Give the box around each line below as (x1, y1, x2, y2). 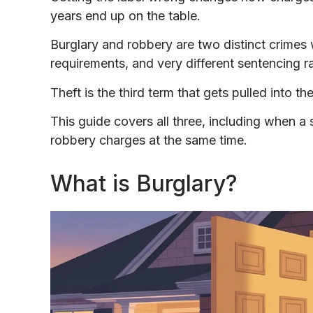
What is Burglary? (50, 169, 238, 197)
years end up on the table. (50, 8, 204, 23)
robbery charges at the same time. (50, 132, 247, 147)
